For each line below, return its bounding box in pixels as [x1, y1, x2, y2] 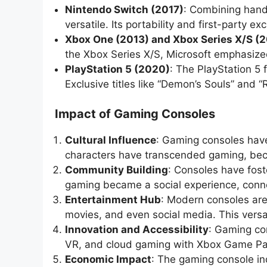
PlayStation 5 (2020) [65, 63, 170, 75]
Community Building [65, 164, 168, 176]
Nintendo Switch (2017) [65, 3, 184, 15]
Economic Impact [65, 253, 151, 266]
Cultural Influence [65, 134, 156, 147]
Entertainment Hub [65, 194, 161, 206]
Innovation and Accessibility [65, 223, 209, 236]
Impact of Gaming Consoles [55, 107, 215, 122]
